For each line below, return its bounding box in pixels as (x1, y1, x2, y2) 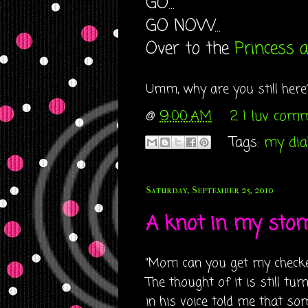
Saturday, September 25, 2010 (146, 184, 274, 196)
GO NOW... (146, 14, 221, 39)
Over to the (146, 36, 234, 62)
